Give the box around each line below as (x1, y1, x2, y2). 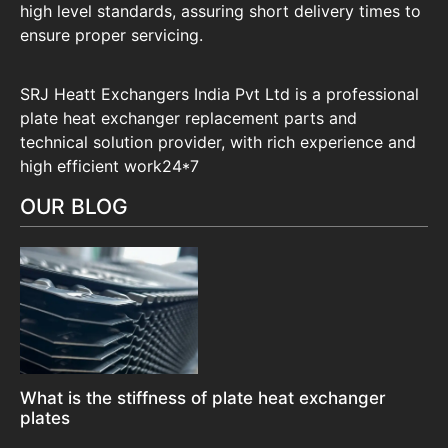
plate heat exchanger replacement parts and (20, 107, 357, 128)
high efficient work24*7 (20, 155, 199, 176)
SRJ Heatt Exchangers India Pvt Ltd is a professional (20, 83, 419, 104)
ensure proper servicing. (20, 25, 203, 46)
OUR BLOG (20, 194, 128, 220)
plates (20, 407, 70, 428)
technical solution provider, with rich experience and (20, 131, 416, 152)
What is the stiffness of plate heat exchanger (20, 387, 386, 408)
